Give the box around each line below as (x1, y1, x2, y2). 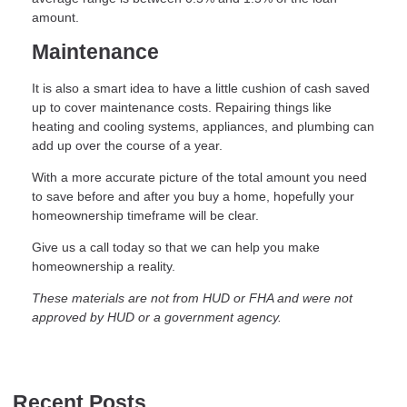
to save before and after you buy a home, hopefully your (32, 189, 354, 204)
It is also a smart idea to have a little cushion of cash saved (32, 81, 370, 96)
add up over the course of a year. (32, 138, 223, 154)
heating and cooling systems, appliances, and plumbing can (32, 119, 374, 134)
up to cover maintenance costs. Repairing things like (32, 100, 332, 115)
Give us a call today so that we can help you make (32, 240, 320, 255)
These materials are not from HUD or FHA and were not (32, 291, 352, 306)
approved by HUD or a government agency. (32, 310, 282, 325)
